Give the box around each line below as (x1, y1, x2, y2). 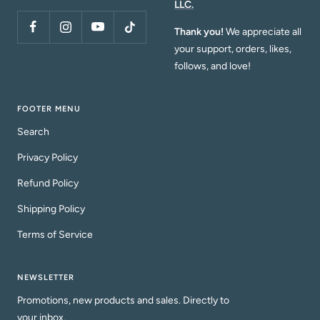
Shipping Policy (17, 203, 85, 216)
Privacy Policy (17, 151, 78, 164)
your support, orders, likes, (174, 43, 291, 56)
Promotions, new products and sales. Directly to (17, 294, 229, 307)
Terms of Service (17, 229, 93, 241)
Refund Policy (17, 177, 79, 190)
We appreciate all (226, 26, 301, 39)
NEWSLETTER (17, 273, 74, 283)
